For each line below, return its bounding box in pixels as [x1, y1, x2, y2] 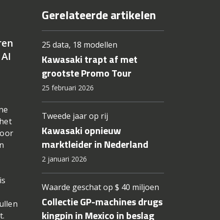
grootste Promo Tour [41, 65, 132, 81]
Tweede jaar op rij [41, 110, 108, 122]
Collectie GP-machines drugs [41, 194, 163, 210]
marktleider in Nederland [41, 137, 148, 152]
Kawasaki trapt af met [41, 52, 137, 67]
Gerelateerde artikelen [41, 6, 156, 24]
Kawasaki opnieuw [41, 123, 121, 138]
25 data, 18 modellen [41, 39, 117, 51]
